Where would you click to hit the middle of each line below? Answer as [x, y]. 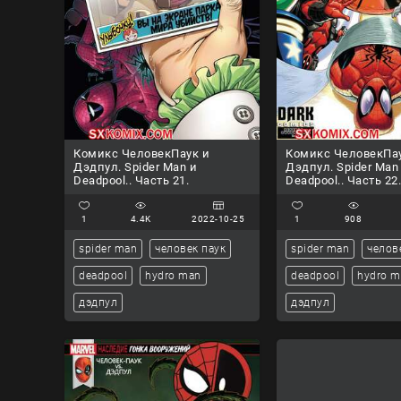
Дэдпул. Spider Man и [135, 167]
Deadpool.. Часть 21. [131, 181]
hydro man [173, 276]
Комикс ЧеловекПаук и [141, 154]
